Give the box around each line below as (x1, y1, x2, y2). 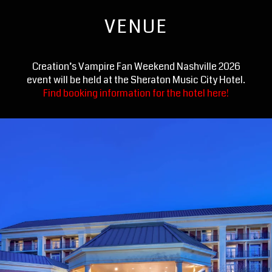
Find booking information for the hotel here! (43, 86, 229, 101)
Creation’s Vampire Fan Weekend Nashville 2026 (32, 59, 240, 74)
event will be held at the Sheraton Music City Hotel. (27, 73, 245, 87)
